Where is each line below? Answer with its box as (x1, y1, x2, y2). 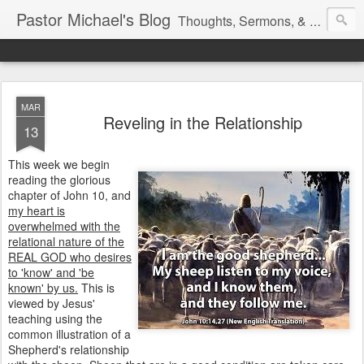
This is (78, 279, 115, 296)
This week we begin (8, 156, 110, 172)
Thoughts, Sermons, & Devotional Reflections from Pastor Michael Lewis (178, 11, 310, 30)
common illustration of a (8, 326, 131, 342)
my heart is (8, 202, 65, 219)
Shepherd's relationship (8, 341, 129, 357)
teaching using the (8, 310, 102, 327)
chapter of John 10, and (8, 187, 131, 203)
